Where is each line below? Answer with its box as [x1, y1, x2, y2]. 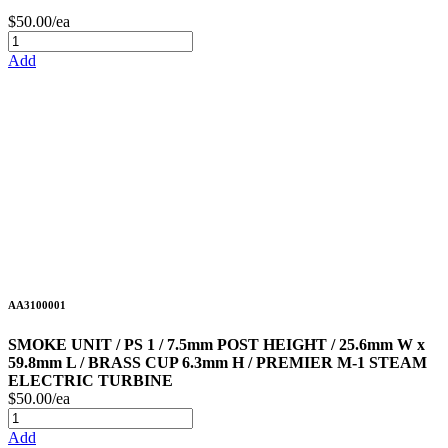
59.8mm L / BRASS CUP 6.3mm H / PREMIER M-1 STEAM [8, 354, 427, 372]
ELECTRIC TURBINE [8, 372, 173, 390]
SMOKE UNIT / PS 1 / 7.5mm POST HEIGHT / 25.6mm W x [8, 336, 425, 354]
